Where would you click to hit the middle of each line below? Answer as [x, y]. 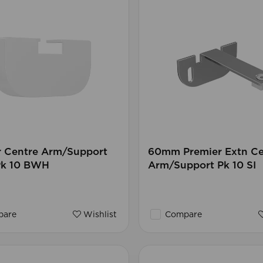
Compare [182, 215]
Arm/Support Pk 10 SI [202, 166]
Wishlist [99, 215]
